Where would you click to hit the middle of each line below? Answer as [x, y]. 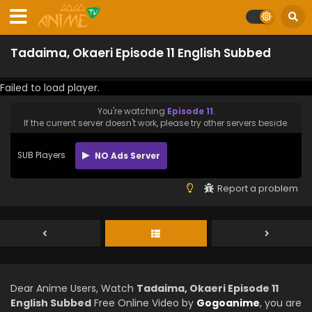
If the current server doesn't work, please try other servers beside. [156, 123]
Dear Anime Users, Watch [73, 288]
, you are [281, 303]
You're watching [132, 111]
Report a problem [258, 188]
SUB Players [41, 155]
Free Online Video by [144, 303]
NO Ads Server [126, 156]
